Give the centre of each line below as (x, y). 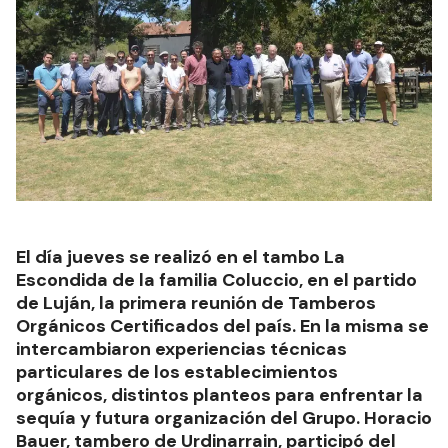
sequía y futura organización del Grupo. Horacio (224, 418)
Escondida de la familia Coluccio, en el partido (216, 280)
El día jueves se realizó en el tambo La (180, 257)
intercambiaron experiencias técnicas (181, 349)
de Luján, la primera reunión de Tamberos (196, 303)
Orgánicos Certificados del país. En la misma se (222, 326)
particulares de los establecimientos (177, 372)
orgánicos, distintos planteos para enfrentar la (219, 395)
